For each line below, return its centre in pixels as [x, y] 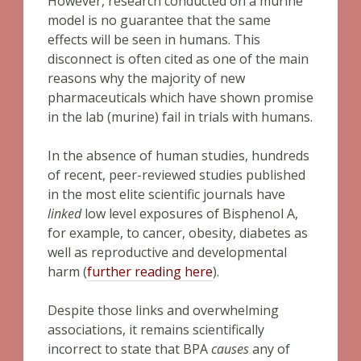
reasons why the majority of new [146, 78]
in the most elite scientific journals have [166, 194]
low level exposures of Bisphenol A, [190, 214]
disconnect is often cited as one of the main [178, 59]
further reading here [150, 272]
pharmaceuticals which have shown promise [180, 98]
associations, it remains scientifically [156, 330]
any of [270, 349]
